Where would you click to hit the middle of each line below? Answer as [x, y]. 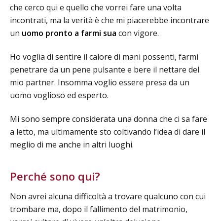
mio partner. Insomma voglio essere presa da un [100, 83]
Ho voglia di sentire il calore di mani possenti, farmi [104, 57]
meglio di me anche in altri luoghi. [72, 145]
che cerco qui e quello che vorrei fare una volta [96, 8]
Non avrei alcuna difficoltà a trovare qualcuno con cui [108, 197]
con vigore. [138, 33]
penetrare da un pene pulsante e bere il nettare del [105, 70]
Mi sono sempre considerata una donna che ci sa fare [109, 119]
